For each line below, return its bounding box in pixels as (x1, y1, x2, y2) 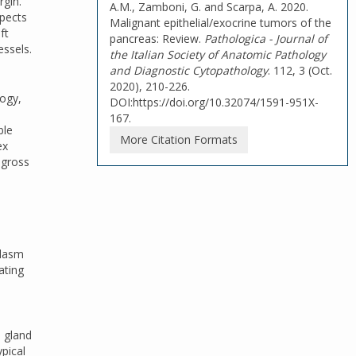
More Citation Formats (120, 132, 238, 147)
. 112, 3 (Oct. (268, 63, 332, 78)
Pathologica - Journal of (204, 31, 327, 46)
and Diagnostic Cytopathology (110, 63, 268, 78)
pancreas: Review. (110, 31, 204, 46)
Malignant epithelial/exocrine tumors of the (110, 15, 331, 30)
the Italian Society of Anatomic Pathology (110, 47, 326, 62)
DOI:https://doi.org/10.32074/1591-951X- (110, 95, 319, 110)
